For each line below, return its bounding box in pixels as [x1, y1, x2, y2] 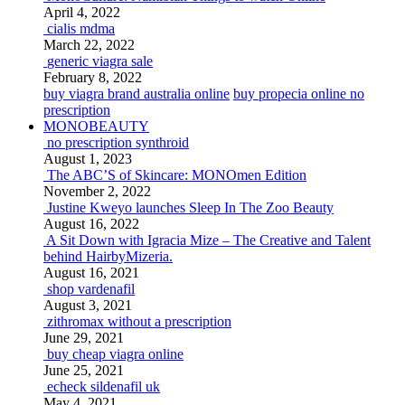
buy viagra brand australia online [43, 86, 230, 101]
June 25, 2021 [43, 363, 124, 378]
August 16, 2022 [43, 216, 139, 231]
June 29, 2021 [43, 330, 124, 345]
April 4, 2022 [43, 5, 120, 20]
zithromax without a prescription [47, 314, 231, 329]
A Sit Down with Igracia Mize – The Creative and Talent [46, 232, 371, 248]
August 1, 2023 [43, 151, 132, 166]
